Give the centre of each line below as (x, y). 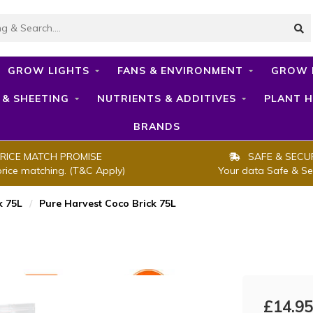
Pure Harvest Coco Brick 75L (108, 203)
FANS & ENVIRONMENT (180, 71)
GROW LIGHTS (48, 71)
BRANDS (156, 126)
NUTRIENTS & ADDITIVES (167, 99)
